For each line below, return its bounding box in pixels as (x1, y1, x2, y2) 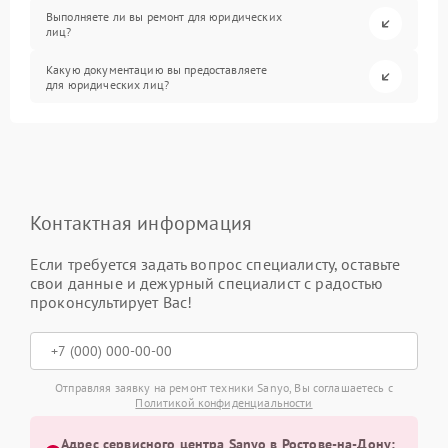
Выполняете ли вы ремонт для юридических (46, 8, 282, 24)
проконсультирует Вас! (30, 292, 193, 312)
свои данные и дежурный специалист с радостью (30, 273, 384, 293)
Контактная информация (30, 210, 253, 236)
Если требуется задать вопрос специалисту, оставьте (30, 254, 401, 274)
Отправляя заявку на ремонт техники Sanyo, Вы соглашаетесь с (55, 380, 393, 395)
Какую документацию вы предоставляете (46, 61, 268, 77)
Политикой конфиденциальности (135, 395, 313, 410)
